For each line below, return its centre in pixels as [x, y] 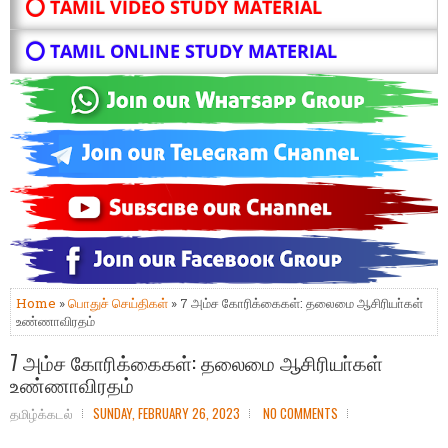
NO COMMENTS [300, 413]
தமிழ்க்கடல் [41, 413]
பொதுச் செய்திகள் [118, 303]
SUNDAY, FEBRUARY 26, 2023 [166, 413]
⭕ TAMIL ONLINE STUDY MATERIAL [181, 51]
